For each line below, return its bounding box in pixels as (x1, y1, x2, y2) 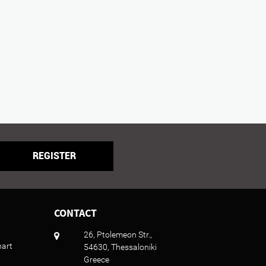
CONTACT (54, 206, 97, 220)
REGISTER (32, 150, 76, 162)
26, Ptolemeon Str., (84, 230, 152, 240)
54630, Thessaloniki (84, 242, 157, 252)
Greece (84, 255, 109, 265)
